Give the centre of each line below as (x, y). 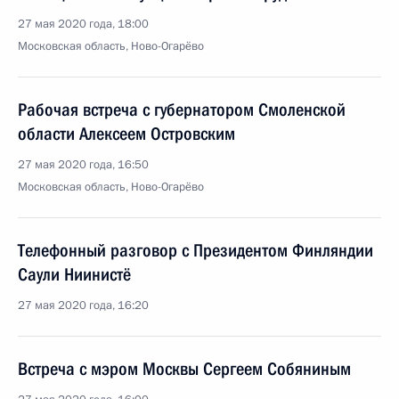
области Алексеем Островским (126, 134)
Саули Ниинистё (74, 274)
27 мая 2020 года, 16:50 (83, 165)
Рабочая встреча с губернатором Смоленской (182, 110)
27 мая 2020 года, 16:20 (83, 305)
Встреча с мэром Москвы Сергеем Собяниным (184, 369)
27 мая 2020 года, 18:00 (83, 24)
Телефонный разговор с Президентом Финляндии (195, 250)
